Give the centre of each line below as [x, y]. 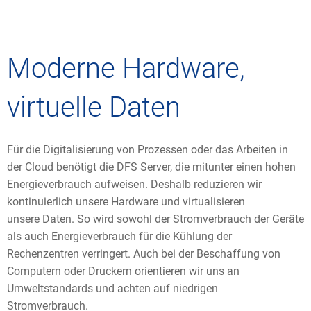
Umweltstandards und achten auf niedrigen [112, 288]
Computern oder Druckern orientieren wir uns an [123, 271]
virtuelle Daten [94, 107]
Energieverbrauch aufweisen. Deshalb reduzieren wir [134, 184]
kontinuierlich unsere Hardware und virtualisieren [126, 202]
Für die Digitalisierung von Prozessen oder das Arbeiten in [148, 150]
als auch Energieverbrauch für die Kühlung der [119, 236]
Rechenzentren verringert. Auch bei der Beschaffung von [144, 254]
